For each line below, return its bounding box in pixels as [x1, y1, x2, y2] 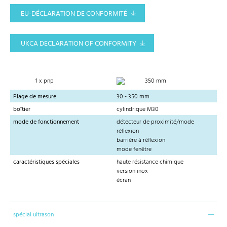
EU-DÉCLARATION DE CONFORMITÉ [21, 8, 127, 20]
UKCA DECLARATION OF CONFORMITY [21, 38, 136, 50]
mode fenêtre [117, 144, 152, 155]
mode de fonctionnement [13, 117, 79, 128]
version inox [117, 166, 148, 177]
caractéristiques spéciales [13, 157, 80, 168]
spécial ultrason [13, 210, 54, 220]
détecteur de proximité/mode [117, 117, 194, 128]
